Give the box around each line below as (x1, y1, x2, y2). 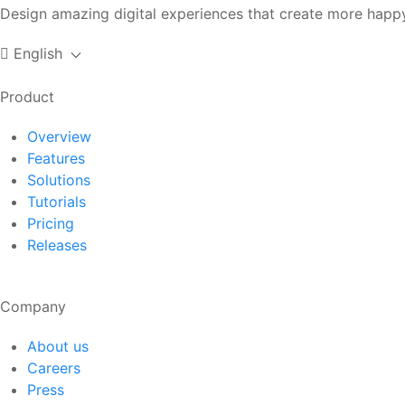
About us (27, 337, 89, 355)
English (14, 44, 62, 62)
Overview (27, 127, 91, 146)
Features (27, 149, 85, 167)
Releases (27, 236, 87, 254)
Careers (27, 359, 80, 377)
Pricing (27, 214, 74, 232)
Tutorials (27, 193, 86, 211)
